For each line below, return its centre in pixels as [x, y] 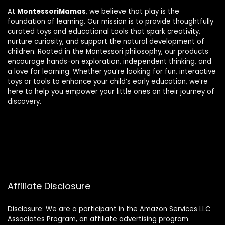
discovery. [24, 101]
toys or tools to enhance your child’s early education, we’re [108, 81]
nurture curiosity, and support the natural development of [106, 41]
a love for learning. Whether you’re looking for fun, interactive [112, 71]
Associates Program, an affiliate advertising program [98, 219]
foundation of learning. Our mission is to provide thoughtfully [110, 21]
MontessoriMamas [51, 11]
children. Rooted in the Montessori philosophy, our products [108, 51]
